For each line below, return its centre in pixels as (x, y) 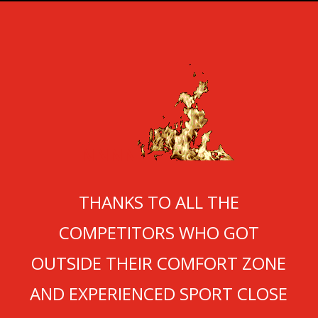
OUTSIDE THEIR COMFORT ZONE (159, 263)
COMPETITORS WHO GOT (159, 232)
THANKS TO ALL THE (159, 202)
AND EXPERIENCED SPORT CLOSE (159, 293)
